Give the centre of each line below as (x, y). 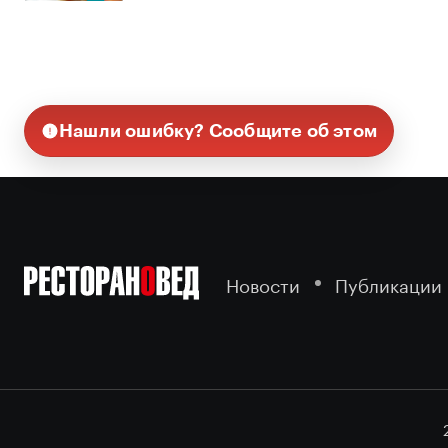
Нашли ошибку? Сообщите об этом (218, 130)
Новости (262, 282)
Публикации (388, 282)
